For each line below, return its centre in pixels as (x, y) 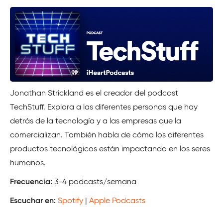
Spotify (70, 201)
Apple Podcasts (117, 201)
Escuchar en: (33, 201)
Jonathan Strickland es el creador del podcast (94, 93)
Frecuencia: (31, 182)
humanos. (28, 163)
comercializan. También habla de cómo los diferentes (107, 135)
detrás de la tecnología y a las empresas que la (96, 121)
